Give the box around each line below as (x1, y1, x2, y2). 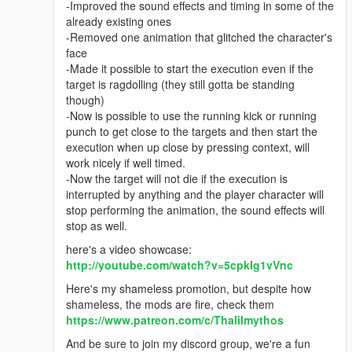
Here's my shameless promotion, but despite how (66, 280, 311, 297)
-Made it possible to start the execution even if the (66, 60, 313, 77)
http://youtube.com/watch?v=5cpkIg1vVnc (66, 257, 293, 273)
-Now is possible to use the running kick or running (66, 108, 317, 124)
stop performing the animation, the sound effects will (66, 202, 324, 218)
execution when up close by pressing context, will (66, 139, 310, 156)
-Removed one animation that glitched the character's (66, 29, 332, 46)
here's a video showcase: (66, 241, 192, 258)
